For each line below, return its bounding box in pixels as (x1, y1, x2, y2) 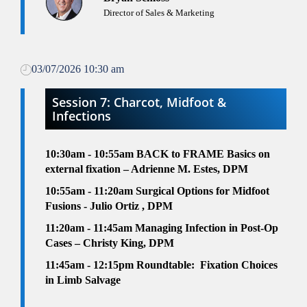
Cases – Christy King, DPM (45, 237, 174, 249)
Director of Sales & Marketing (103, 8, 214, 19)
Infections (52, 108, 111, 125)
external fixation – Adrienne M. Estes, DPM (45, 163, 248, 175)
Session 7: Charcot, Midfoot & (52, 94, 226, 111)
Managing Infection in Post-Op (135, 222, 278, 234)
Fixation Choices (200, 259, 278, 271)
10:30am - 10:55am (45, 148, 136, 160)
